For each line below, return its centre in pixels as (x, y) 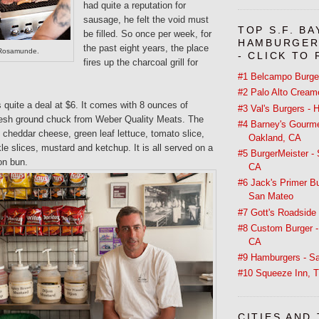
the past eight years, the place (146, 48)
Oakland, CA (275, 137)
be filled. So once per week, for (147, 33)
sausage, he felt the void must (146, 19)
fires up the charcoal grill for (141, 62)
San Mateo (271, 197)
